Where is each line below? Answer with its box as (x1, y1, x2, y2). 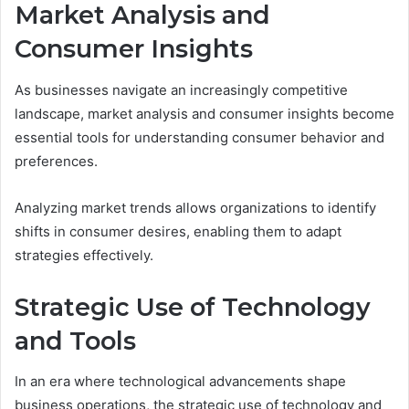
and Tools (15, 325, 136, 356)
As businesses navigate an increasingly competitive (15, 80, 348, 99)
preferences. (15, 152, 98, 170)
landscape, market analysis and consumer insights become (15, 104, 394, 122)
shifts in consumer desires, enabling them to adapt (15, 222, 341, 240)
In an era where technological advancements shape (15, 372, 346, 391)
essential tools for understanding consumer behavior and (15, 128, 384, 146)
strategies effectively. (15, 246, 153, 264)
